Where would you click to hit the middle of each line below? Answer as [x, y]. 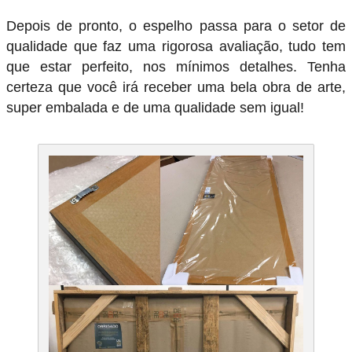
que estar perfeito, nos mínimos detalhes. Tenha [176, 67]
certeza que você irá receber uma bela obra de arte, [176, 88]
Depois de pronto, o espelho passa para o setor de [176, 26]
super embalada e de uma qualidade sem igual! [155, 108]
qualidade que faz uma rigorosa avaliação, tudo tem [176, 47]
